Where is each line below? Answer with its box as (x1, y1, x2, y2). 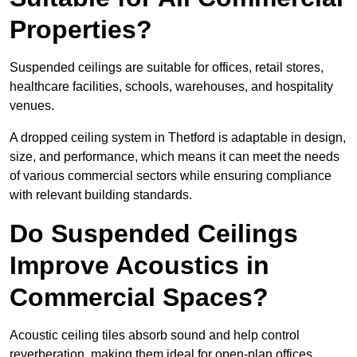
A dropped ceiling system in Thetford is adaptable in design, (10, 131, 346, 145)
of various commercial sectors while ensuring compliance (10, 169, 331, 183)
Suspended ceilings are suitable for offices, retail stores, (10, 61, 324, 75)
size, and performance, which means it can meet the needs (10, 150, 339, 164)
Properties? (10, 15, 152, 45)
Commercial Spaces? (10, 283, 269, 312)
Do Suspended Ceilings (10, 219, 298, 249)
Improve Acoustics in (10, 251, 269, 280)
